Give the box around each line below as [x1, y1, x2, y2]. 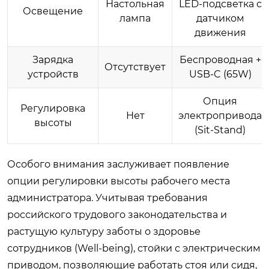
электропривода [178, 109, 262, 121]
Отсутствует [104, 61, 166, 73]
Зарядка [32, 53, 73, 65]
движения [194, 26, 246, 38]
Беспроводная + [179, 53, 261, 65]
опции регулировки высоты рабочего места [7, 175, 230, 187]
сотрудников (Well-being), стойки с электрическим [7, 242, 261, 254]
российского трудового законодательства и [7, 208, 227, 220]
